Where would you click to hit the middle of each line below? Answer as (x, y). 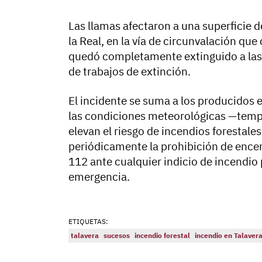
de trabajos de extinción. (130, 72)
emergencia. (99, 177)
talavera (85, 236)
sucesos (117, 236)
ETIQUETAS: (88, 222)
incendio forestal (162, 236)
